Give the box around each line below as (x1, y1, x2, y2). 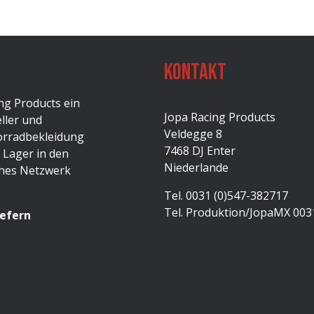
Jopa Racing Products (164, 109, 275, 125)
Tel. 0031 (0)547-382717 (164, 188, 288, 203)
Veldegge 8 (164, 126, 222, 142)
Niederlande (164, 160, 228, 175)
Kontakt (164, 59, 226, 86)
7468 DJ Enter (164, 143, 235, 158)
